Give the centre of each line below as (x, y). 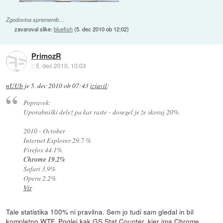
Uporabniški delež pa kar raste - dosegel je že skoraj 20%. (102, 111)
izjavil (99, 86)
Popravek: (37, 102)
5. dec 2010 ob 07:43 (60, 86)
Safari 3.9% (39, 168)
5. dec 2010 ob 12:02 (102, 29)
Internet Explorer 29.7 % (57, 140)
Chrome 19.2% (44, 159)
